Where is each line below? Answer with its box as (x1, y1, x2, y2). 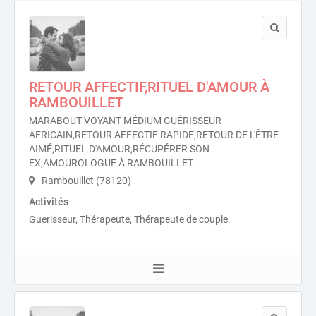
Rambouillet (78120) (39, 175, 131, 186)
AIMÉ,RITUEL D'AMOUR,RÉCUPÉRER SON (29, 143, 209, 154)
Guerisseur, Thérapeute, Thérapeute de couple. (29, 214, 231, 225)
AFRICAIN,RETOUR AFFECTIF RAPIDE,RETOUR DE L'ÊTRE (29, 129, 279, 140)
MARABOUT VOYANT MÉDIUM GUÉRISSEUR (29, 115, 221, 126)
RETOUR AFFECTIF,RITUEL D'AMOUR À (29, 78, 269, 95)
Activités (29, 196, 68, 207)
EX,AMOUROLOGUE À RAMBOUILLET (29, 157, 193, 169)
